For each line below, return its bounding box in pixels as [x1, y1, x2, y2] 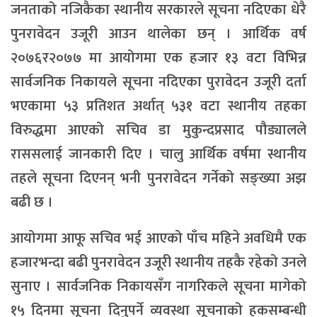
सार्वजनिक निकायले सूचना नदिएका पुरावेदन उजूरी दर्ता [11, 70, 306, 95]
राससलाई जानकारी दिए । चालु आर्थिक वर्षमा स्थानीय [11, 142, 306, 167]
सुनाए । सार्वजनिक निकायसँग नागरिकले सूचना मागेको [11, 275, 306, 299]
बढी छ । [11, 190, 53, 215]
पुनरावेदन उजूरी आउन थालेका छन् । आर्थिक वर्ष [11, 22, 306, 47]
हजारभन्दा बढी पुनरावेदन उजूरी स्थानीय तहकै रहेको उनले [11, 250, 306, 275]
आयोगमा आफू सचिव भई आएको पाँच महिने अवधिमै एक [11, 226, 306, 251]
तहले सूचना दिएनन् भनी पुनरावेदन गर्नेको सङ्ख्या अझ [11, 166, 306, 191]
